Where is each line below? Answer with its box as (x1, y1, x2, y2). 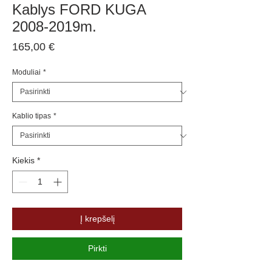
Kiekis (12, 155, 35, 166)
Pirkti (87, 243, 107, 254)
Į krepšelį (80, 214, 115, 224)
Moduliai (12, 68, 41, 77)
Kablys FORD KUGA (12, 1, 146, 18)
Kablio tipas (12, 112, 51, 121)
